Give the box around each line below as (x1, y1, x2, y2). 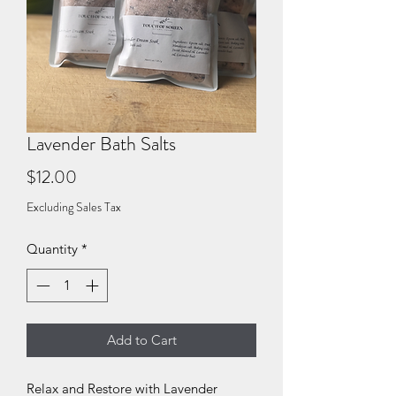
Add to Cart (106, 331, 177, 349)
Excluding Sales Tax (27, 197, 121, 216)
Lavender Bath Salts (27, 129, 176, 157)
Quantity (27, 240, 78, 257)
